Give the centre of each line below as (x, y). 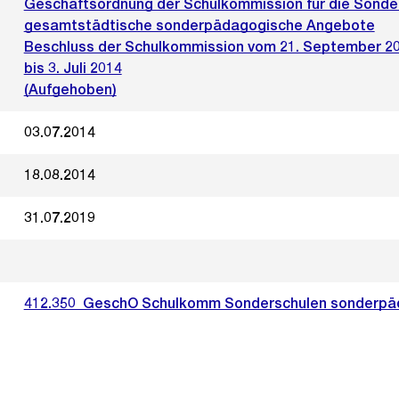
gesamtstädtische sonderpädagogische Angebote (199, 25)
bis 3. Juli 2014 (73, 68)
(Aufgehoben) (70, 90)
